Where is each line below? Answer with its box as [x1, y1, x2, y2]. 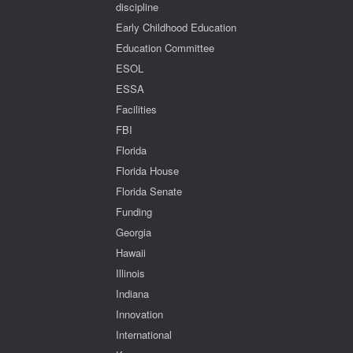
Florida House [116, 162, 179, 178]
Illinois [116, 265, 145, 281]
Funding [116, 203, 152, 219]
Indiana [116, 285, 149, 301]
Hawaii [116, 244, 146, 260]
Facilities [116, 101, 157, 117]
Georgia [116, 224, 151, 240]
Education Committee [116, 39, 214, 55]
